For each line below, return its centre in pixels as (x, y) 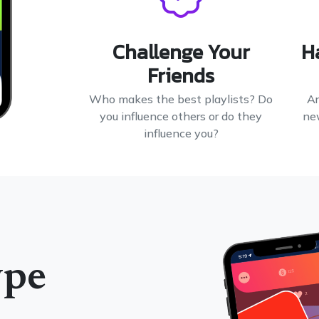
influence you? (181, 133)
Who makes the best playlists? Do (181, 99)
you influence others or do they (181, 116)
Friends (181, 75)
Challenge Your (181, 52)
